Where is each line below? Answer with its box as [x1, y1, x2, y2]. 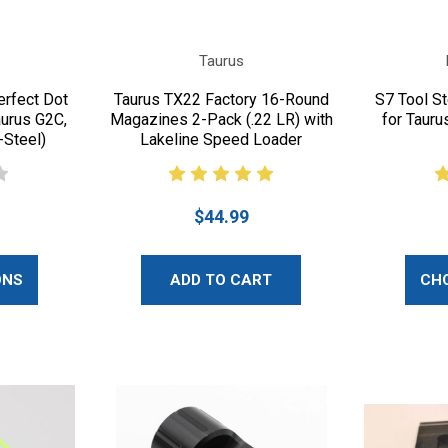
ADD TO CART [170, 270, 273, 289]
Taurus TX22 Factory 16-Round [113, 89, 329, 109]
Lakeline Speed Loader [140, 129, 303, 149]
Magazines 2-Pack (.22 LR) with [109, 109, 333, 129]
